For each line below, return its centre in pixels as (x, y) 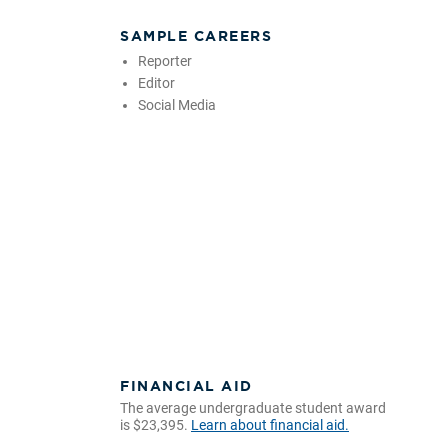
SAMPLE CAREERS (196, 35)
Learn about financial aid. (270, 424)
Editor (156, 82)
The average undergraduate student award (253, 407)
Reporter (164, 60)
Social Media (176, 104)
